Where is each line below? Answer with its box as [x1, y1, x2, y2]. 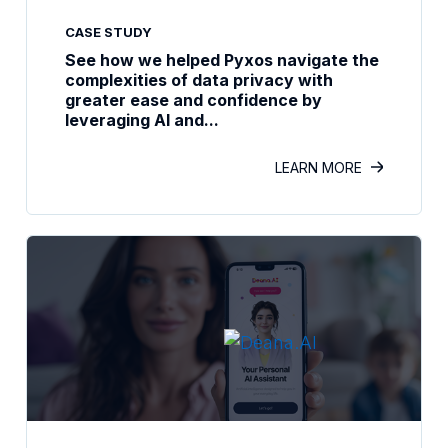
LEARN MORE [275, 159, 362, 176]
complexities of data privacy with [65, 70, 333, 90]
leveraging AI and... [65, 110, 219, 130]
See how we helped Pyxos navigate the [65, 50, 379, 70]
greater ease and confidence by [65, 90, 322, 110]
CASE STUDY [65, 24, 152, 40]
